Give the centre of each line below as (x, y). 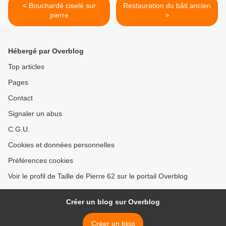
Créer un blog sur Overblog (113, 202)
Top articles (26, 67)
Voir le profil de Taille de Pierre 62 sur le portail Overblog (98, 176)
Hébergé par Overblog (46, 51)
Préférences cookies (41, 161)
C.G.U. (19, 129)
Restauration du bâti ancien (167, 6)
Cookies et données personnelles (61, 145)
